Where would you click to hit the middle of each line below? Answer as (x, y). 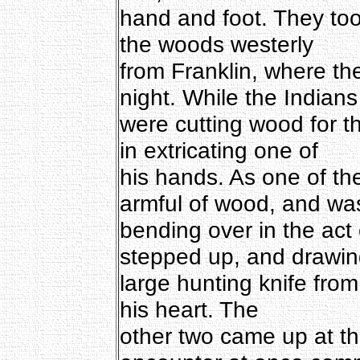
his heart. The (189, 309)
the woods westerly (216, 44)
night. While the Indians (238, 97)
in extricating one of (219, 150)
